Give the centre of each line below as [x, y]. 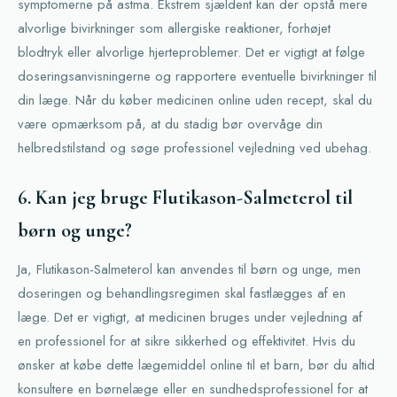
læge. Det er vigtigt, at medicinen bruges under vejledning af [190, 317]
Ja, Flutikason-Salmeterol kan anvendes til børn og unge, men [189, 269]
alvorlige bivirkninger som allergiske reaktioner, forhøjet [174, 28]
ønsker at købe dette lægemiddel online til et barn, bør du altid [196, 365]
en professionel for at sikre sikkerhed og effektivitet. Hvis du [187, 341]
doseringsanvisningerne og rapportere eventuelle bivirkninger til [197, 76]
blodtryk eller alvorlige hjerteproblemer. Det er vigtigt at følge [191, 52]
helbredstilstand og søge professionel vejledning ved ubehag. [195, 148]
